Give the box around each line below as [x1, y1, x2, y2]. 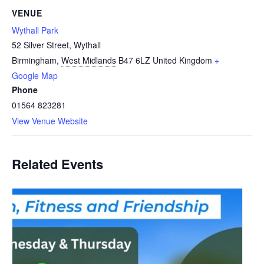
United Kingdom [153, 54, 212, 66]
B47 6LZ [118, 54, 150, 66]
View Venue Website [12, 114, 88, 127]
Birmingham [12, 54, 57, 66]
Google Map [12, 69, 58, 81]
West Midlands [61, 54, 116, 66]
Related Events [12, 154, 103, 173]
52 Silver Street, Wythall [12, 38, 101, 51]
